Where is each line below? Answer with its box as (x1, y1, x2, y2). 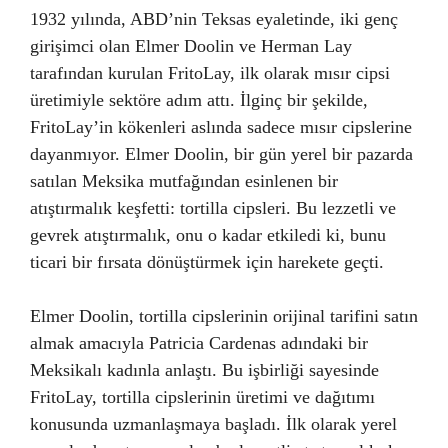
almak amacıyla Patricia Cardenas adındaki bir (30, 333, 368, 353)
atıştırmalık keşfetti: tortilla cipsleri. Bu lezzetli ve (30, 198, 396, 218)
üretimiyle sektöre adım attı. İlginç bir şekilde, (30, 90, 368, 110)
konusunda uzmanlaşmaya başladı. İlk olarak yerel (30, 414, 397, 434)
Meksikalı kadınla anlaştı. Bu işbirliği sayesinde (30, 360, 379, 380)
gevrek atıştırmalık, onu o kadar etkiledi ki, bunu (30, 225, 386, 245)
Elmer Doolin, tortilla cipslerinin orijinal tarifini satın (30, 306, 418, 326)
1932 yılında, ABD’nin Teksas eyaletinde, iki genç (30, 9, 398, 29)
